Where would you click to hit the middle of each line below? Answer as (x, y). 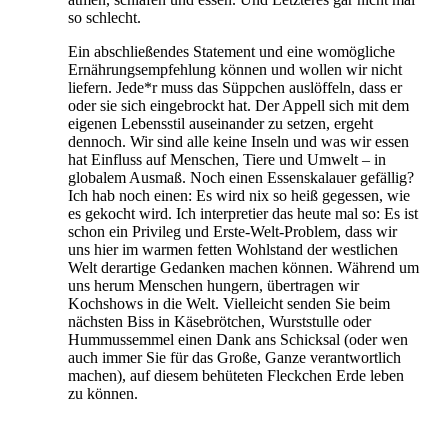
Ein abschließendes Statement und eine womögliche (231, 51)
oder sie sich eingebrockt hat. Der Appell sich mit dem (238, 105)
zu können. (103, 393)
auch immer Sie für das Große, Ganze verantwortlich (234, 357)
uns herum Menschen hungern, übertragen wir (213, 285)
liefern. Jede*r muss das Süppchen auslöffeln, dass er (235, 87)
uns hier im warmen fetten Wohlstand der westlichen (233, 249)
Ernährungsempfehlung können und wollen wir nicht (235, 69)
